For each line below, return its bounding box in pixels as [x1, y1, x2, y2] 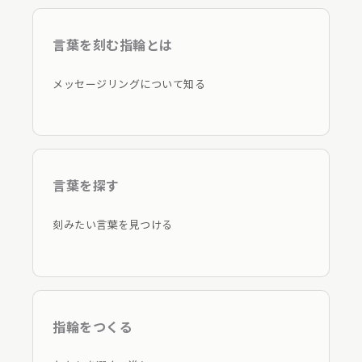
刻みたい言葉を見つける [53, 217, 173, 233]
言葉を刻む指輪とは [53, 35, 173, 55]
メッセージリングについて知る [53, 75, 205, 91]
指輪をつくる [53, 316, 133, 336]
